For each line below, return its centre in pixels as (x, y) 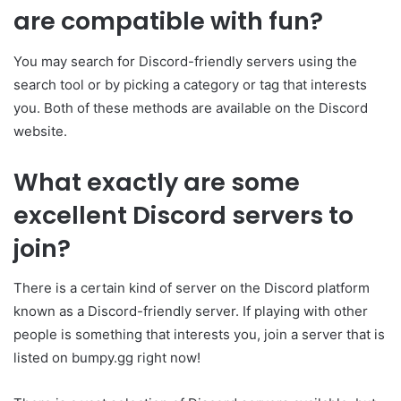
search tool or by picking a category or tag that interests (190, 84)
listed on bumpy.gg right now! (107, 358)
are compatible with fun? (168, 21)
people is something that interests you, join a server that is (199, 335)
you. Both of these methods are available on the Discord (191, 107)
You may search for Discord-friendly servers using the (185, 61)
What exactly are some (157, 182)
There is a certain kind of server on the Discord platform (192, 288)
